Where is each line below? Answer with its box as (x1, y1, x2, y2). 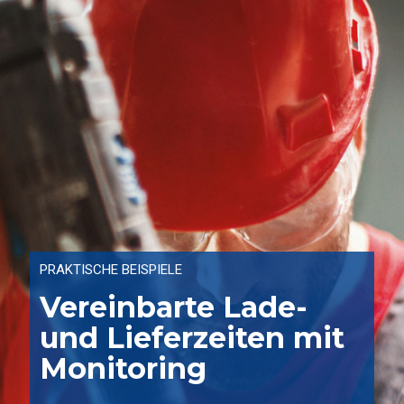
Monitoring (40, 351, 207, 387)
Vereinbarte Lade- (40, 289, 308, 326)
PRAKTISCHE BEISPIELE (40, 262, 183, 279)
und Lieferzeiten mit (40, 320, 345, 356)
